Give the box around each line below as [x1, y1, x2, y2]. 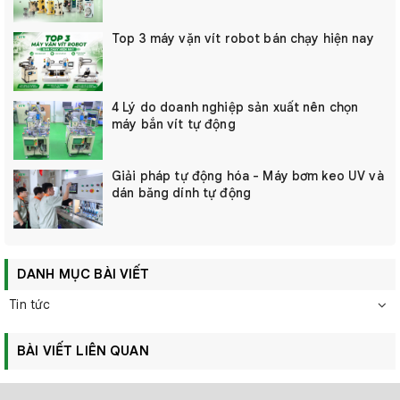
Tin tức [9, 296, 50, 312]
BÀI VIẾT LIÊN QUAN [17, 343, 149, 359]
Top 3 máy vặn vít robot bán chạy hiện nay [112, 30, 374, 46]
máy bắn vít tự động [112, 116, 236, 132]
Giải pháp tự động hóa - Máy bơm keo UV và [112, 168, 384, 184]
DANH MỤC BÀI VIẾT [17, 266, 150, 282]
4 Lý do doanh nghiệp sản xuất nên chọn [112, 99, 359, 115]
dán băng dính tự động [112, 185, 251, 201]
